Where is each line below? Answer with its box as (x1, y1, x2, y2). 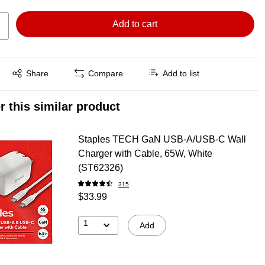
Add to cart (112, 18, 158, 29)
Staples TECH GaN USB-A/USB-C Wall (77, 134, 246, 144)
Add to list (163, 69, 200, 79)
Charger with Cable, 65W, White (77, 148, 212, 159)
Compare (88, 69, 124, 79)
